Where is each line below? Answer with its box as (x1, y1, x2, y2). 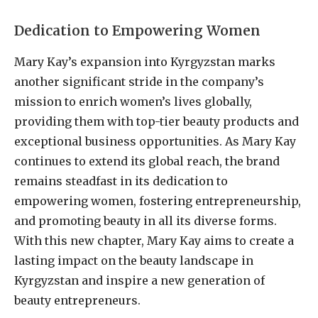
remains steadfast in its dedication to (14, 173, 228, 188)
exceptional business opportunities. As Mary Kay (14, 133, 296, 148)
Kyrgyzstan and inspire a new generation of (14, 273, 265, 287)
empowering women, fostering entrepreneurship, (14, 193, 301, 208)
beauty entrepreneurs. (14, 292, 141, 307)
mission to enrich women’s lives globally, (14, 94, 252, 109)
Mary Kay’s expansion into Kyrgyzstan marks (14, 54, 275, 69)
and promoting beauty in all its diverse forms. (14, 213, 277, 228)
